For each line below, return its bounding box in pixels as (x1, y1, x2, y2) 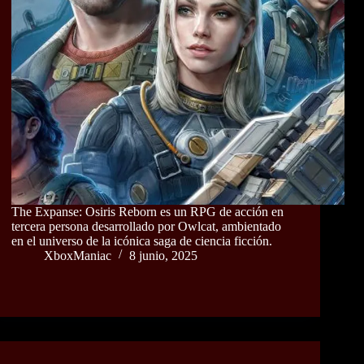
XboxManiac (44, 248, 111, 262)
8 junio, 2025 (129, 248, 197, 262)
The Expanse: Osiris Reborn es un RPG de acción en (11, 204, 284, 219)
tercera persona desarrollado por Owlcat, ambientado (11, 219, 281, 233)
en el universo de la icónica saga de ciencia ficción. (11, 233, 272, 248)
